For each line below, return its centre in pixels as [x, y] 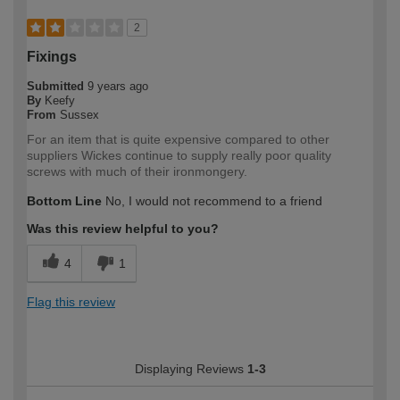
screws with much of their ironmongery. [137, 171]
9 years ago [118, 86]
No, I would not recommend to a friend [212, 200]
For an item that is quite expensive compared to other [178, 139]
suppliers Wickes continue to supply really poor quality [179, 155]
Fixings [52, 56]
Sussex [79, 114]
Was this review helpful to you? [123, 228]
